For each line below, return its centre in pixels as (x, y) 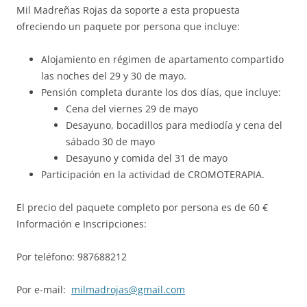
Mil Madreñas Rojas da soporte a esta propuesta (128, 10)
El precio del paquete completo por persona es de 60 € (145, 207)
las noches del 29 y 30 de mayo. (114, 75)
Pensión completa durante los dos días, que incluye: (161, 92)
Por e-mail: (44, 289)
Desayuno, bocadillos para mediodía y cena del (174, 125)
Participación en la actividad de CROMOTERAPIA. (153, 174)
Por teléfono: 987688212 (72, 256)
